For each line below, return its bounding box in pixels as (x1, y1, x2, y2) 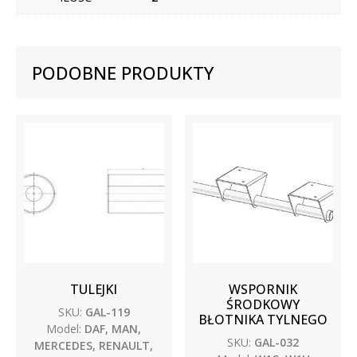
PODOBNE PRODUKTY (32, 60, 214, 84)
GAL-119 (81, 304, 130, 320)
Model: (46, 320, 82, 336)
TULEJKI (70, 280, 118, 298)
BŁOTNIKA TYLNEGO (198, 310, 328, 328)
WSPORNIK (229, 280, 298, 298)
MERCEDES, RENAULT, (34, 337, 154, 353)
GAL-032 (251, 334, 300, 350)
